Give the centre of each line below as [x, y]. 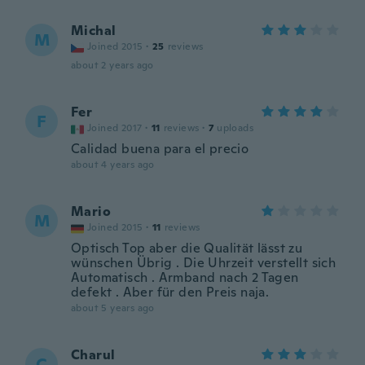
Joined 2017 [115, 128]
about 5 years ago [113, 308]
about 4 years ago [113, 165]
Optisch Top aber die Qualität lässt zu [187, 248]
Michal [94, 31]
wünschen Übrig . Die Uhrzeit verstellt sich [204, 263]
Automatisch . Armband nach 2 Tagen [185, 277]
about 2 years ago [112, 65]
